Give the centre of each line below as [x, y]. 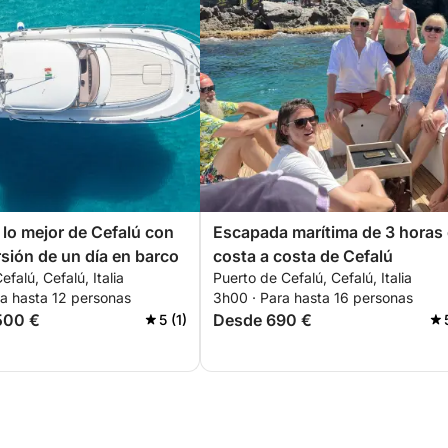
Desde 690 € [262, 320]
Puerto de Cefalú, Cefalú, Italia [312, 277]
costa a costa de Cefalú [303, 256]
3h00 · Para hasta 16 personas [313, 297]
